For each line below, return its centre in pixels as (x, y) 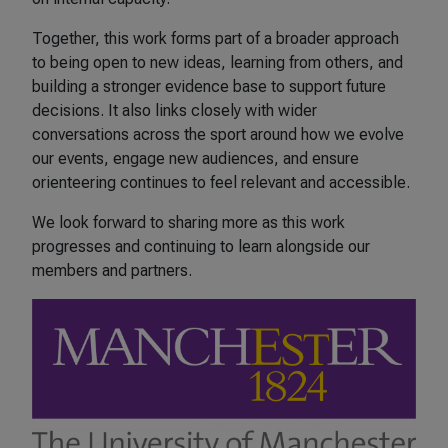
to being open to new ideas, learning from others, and (217, 63)
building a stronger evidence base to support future (209, 87)
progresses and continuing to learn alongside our (201, 247)
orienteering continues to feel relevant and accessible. (221, 183)
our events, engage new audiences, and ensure (195, 159)
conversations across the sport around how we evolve (218, 135)
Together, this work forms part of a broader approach (215, 39)
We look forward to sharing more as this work (188, 223)
